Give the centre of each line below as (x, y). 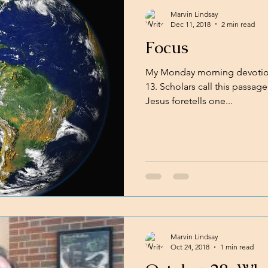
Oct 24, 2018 (190, 247)
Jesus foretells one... (189, 100)
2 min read (238, 24)
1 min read (237, 247)
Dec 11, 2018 (191, 24)
